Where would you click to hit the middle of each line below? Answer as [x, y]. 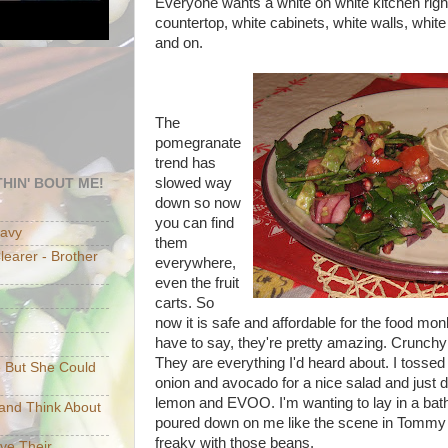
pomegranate [198, 142]
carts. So [184, 302]
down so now [198, 202]
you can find [194, 222]
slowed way [193, 182]
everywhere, [195, 262]
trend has [185, 162]
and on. [179, 42]
